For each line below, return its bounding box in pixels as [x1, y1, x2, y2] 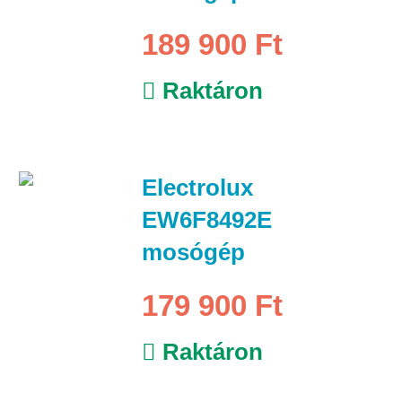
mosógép [141, 238, 245, 266]
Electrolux [141, 173, 253, 201]
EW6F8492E [141, 205, 272, 233]
